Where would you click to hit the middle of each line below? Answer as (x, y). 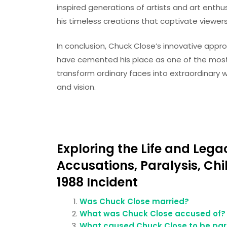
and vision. (76, 87)
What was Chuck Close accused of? (153, 214)
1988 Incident (97, 182)
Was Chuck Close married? (134, 201)
